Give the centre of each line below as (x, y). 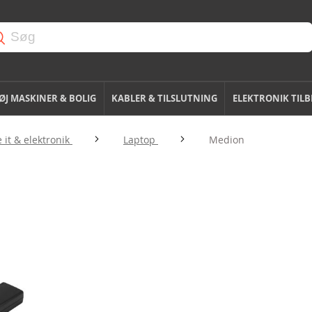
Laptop (141, 140)
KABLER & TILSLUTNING (164, 98)
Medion (227, 140)
